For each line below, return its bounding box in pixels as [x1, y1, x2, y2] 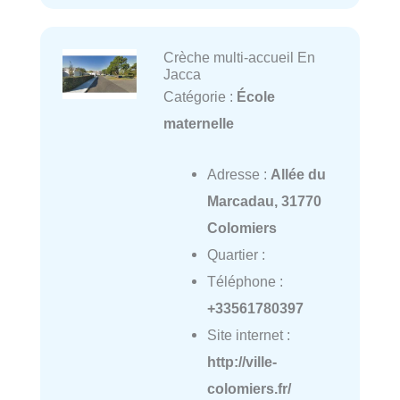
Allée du [270, 165, 326, 182]
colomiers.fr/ [206, 379, 291, 396]
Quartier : [206, 246, 265, 262]
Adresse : [206, 165, 271, 182]
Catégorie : [162, 88, 237, 105]
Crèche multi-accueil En [162, 49, 315, 66]
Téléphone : [206, 272, 283, 289]
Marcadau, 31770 [206, 192, 321, 209]
